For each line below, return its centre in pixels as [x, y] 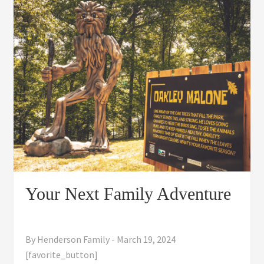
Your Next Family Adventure [128, 194]
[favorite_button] [62, 255]
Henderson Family [74, 240]
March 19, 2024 [146, 240]
